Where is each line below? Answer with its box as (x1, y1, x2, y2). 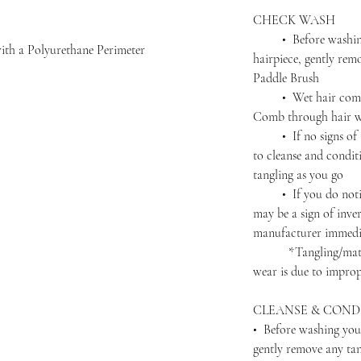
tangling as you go (253, 167, 343, 183)
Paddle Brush (253, 70, 319, 86)
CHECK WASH (253, 12, 335, 28)
